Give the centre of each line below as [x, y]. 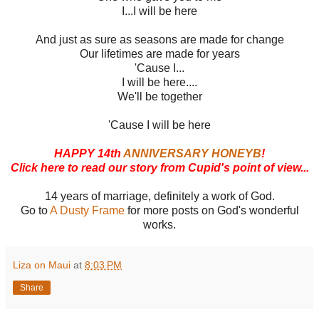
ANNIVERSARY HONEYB [192, 154]
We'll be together [159, 97]
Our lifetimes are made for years [159, 54]
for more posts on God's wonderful [211, 211]
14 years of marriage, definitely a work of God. [159, 197]
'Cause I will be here [159, 125]
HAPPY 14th [89, 154]
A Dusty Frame [87, 211]
